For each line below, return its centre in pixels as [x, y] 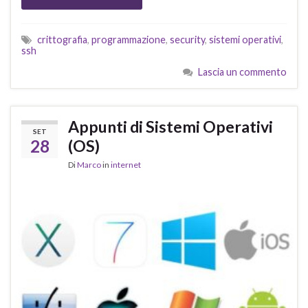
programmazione [129, 40]
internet [126, 165]
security [187, 40]
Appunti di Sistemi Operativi [170, 127]
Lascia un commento [242, 72]
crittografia [62, 40]
